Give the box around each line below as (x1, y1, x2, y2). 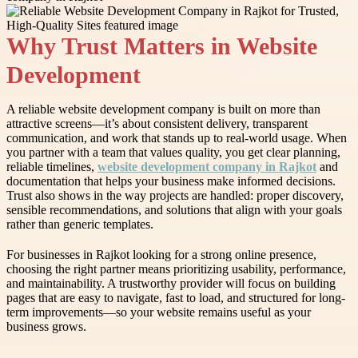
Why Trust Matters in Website (6, 34, 317, 60)
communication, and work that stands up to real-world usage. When (6, 131, 347, 145)
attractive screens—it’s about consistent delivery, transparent (6, 117, 308, 131)
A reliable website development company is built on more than (6, 102, 320, 117)
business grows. (6, 320, 86, 334)
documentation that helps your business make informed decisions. (6, 174, 336, 189)
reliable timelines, (6, 160, 97, 174)
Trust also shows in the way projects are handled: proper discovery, (6, 189, 344, 203)
